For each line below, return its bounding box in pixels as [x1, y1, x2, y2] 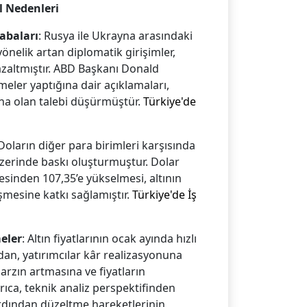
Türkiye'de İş [132, 187, 197, 203]
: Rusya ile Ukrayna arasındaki [38, 28, 193, 44]
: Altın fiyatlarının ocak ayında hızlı [22, 231, 197, 247]
